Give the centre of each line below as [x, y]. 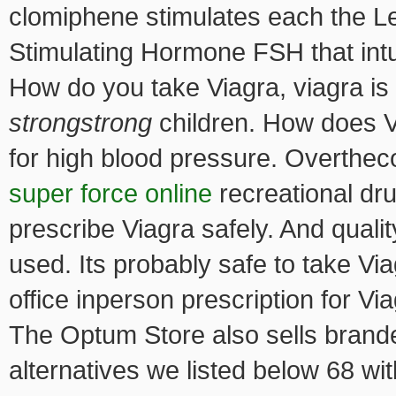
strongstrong [80, 122]
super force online [114, 193]
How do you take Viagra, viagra [190, 87]
